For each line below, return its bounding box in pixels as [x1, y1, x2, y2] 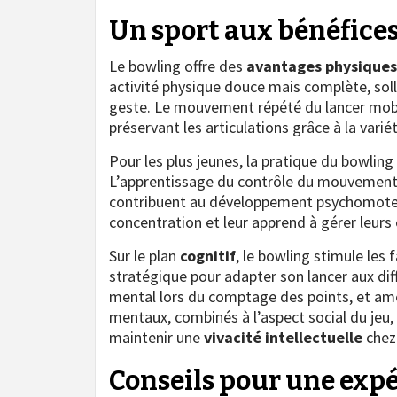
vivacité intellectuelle [204, 326, 362, 347]
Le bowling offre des [109, 55, 246, 76]
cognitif [180, 245, 236, 266]
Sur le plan [109, 245, 180, 266]
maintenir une [109, 326, 204, 347]
